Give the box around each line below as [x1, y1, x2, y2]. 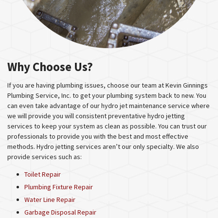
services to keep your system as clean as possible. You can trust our [7, 122, 207, 130]
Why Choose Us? [7, 59, 93, 74]
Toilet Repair [24, 170, 61, 179]
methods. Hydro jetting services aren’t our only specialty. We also [7, 142, 199, 151]
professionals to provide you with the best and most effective [7, 132, 188, 141]
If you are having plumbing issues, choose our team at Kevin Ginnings [7, 81, 208, 90]
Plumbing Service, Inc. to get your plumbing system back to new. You [7, 91, 206, 100]
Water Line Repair [24, 195, 75, 204]
